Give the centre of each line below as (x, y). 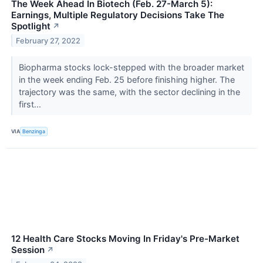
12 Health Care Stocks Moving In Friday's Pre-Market (125, 238)
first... (31, 104)
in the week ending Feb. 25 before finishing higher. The (127, 79)
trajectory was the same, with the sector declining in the (129, 92)
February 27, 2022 (48, 41)
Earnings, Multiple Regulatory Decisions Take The (118, 15)
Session (28, 249)
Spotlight (31, 26)
